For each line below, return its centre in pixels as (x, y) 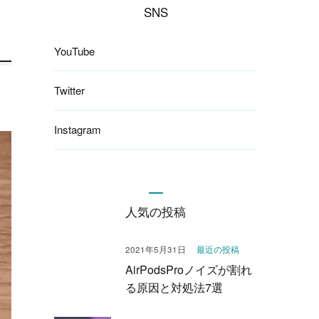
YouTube (74, 51)
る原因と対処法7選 (174, 287)
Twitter (69, 90)
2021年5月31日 (156, 249)
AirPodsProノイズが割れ (189, 269)
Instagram (78, 129)
